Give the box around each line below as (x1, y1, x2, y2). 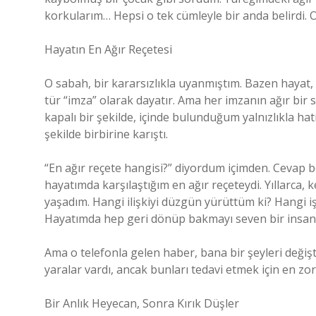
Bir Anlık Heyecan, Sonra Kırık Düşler (44, 296, 239, 311)
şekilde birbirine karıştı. (44, 126, 168, 142)
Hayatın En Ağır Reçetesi (44, 42, 172, 57)
